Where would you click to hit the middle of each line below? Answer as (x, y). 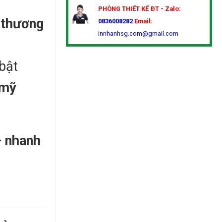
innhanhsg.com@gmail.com (138, 33)
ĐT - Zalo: (166, 8)
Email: (143, 21)
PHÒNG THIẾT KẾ (123, 8)
